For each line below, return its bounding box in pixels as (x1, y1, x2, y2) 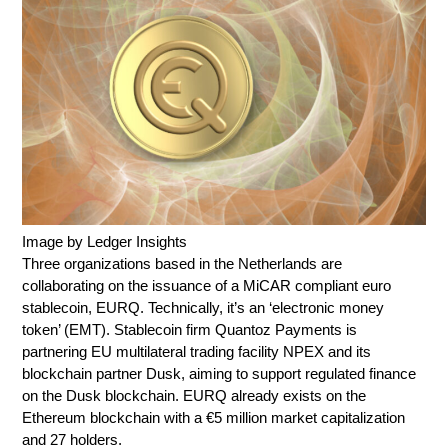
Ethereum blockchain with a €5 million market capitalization (22, 408, 406, 426)
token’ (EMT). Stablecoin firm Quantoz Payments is (22, 320, 358, 338)
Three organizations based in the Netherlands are (22, 254, 343, 272)
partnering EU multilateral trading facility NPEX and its (22, 342, 372, 360)
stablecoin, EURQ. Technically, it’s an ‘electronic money (22, 298, 385, 316)
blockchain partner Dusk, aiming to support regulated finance (22, 364, 417, 382)
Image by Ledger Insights (22, 232, 188, 250)
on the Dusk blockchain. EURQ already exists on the (22, 386, 367, 404)
